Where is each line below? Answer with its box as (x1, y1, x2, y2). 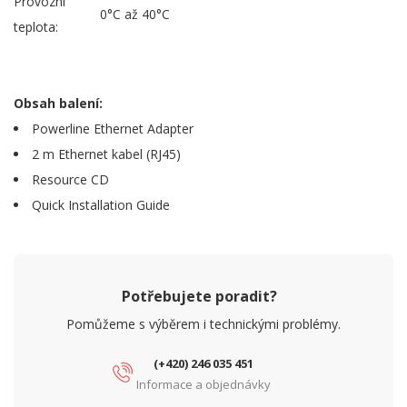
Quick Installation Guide (32, 196, 170, 214)
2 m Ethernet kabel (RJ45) (32, 145, 181, 164)
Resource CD (32, 171, 109, 189)
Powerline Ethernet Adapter (32, 120, 194, 138)
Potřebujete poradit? (121, 286, 277, 307)
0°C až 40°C (100, 5, 170, 24)
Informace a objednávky (136, 376, 271, 393)
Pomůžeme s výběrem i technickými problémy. (66, 315, 341, 333)
